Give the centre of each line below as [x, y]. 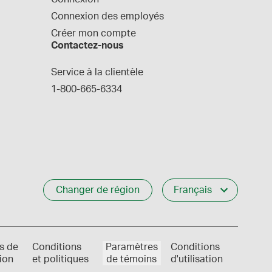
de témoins [132, 259]
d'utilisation [196, 259]
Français [193, 190]
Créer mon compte [93, 33]
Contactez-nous [87, 46]
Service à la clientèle [97, 72]
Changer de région [98, 190]
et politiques [61, 259]
